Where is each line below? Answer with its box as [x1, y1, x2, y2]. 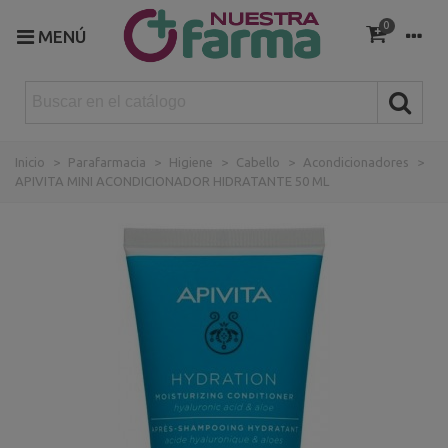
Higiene [169, 154, 213, 169]
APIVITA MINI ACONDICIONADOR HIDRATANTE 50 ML [15, 173, 329, 188]
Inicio [15, 154, 45, 169]
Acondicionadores [303, 154, 409, 169]
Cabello [236, 154, 280, 169]
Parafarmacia [68, 154, 146, 169]
